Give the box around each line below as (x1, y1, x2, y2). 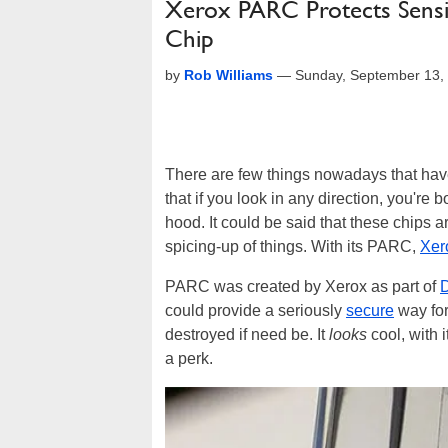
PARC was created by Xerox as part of (165, 278, 440, 295)
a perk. (165, 350, 213, 367)
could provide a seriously (165, 302, 346, 319)
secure (346, 302, 394, 319)
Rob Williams (184, 67, 273, 83)
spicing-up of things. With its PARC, (165, 238, 420, 255)
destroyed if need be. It (165, 326, 329, 343)
